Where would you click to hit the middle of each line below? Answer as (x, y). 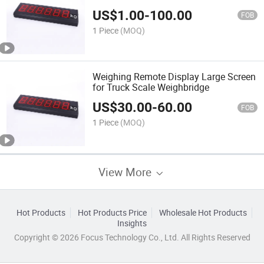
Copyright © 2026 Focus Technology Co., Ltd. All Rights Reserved (132, 237)
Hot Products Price (112, 212)
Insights (132, 223)
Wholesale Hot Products (203, 212)
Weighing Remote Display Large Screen (174, 76)
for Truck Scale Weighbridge (151, 87)
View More (126, 171)
